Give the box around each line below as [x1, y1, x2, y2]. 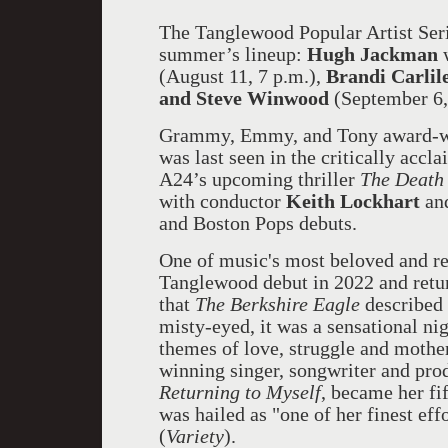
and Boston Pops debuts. [159, 212, 362, 234]
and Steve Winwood [159, 87, 334, 109]
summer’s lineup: [159, 43, 307, 65]
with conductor [159, 190, 286, 212]
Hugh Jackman [307, 43, 443, 65]
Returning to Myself [159, 381, 321, 403]
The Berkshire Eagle [195, 293, 360, 315]
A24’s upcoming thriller [159, 168, 360, 190]
